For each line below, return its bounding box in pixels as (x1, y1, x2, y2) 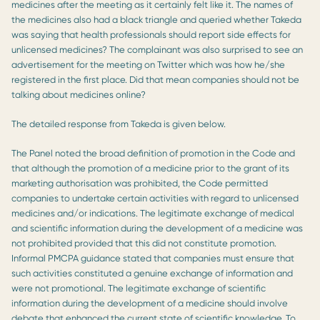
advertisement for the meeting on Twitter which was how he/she (11, 59, 285, 70)
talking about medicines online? (11, 89, 146, 100)
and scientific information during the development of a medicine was (11, 222, 303, 234)
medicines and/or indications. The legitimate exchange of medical (11, 207, 294, 219)
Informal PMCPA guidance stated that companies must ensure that (11, 252, 294, 264)
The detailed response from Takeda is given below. (11, 118, 226, 129)
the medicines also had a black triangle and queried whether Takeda (11, 14, 301, 25)
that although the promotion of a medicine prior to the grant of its (11, 162, 289, 174)
